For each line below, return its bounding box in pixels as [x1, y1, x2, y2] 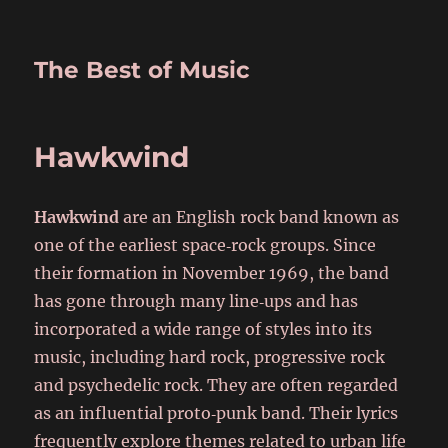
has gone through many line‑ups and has [34, 291, 359, 311]
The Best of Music [34, 56, 251, 84]
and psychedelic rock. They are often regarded [34, 375, 399, 395]
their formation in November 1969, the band [34, 263, 390, 283]
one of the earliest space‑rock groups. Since [34, 235, 377, 255]
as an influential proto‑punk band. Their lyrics [34, 403, 399, 423]
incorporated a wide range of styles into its [34, 319, 373, 339]
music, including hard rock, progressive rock [34, 347, 386, 367]
